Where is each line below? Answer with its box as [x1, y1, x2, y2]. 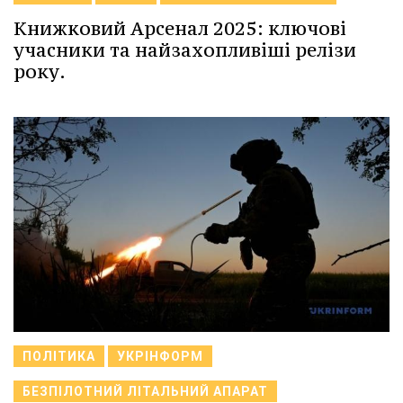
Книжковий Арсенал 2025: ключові [13, 15, 346, 40]
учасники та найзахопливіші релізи [13, 37, 356, 62]
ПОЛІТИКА [22, 348, 95, 363]
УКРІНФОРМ [117, 348, 203, 363]
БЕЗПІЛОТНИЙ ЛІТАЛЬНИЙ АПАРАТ [22, 383, 268, 399]
